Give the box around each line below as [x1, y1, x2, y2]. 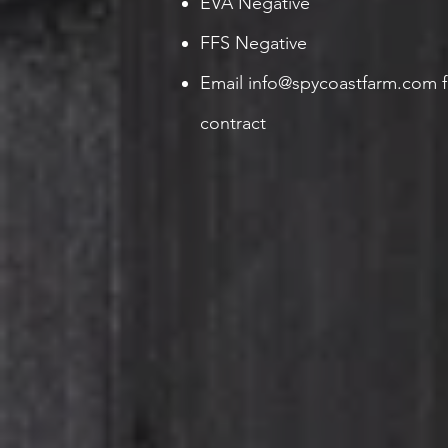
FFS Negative [200, 32, 307, 54]
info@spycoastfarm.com [248, 72, 437, 94]
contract [200, 112, 266, 134]
